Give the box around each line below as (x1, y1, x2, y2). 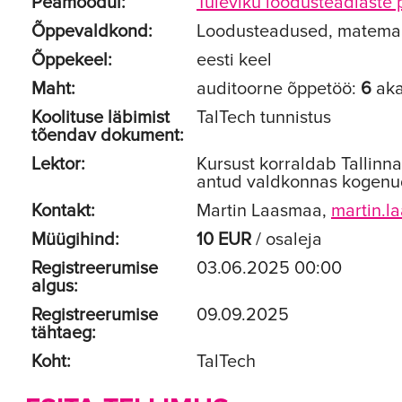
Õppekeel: (31, 49, 112, 71)
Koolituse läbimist (31, 107, 170, 128)
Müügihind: (31, 229, 119, 250)
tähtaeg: (31, 322, 96, 344)
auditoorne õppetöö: (197, 78, 361, 100)
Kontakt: (31, 200, 95, 222)
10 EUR (197, 229, 251, 250)
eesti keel (197, 49, 272, 71)
